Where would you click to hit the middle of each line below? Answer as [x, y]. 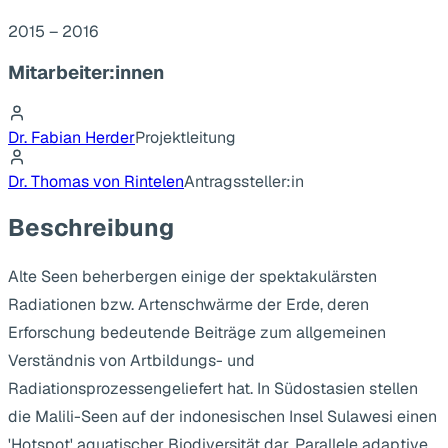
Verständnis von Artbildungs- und [131, 360]
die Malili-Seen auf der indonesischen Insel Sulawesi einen [222, 416]
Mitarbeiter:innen [86, 73]
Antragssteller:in [244, 182]
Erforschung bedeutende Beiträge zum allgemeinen [197, 332]
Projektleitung [185, 138]
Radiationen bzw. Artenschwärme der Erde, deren [188, 304]
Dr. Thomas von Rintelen [96, 182]
